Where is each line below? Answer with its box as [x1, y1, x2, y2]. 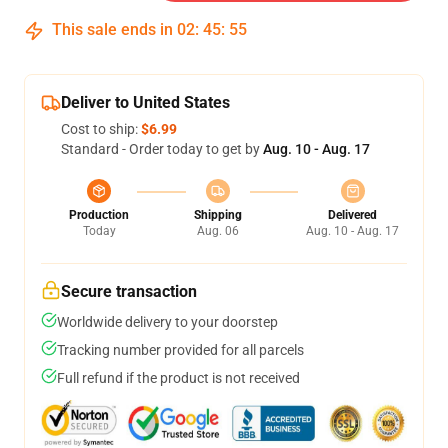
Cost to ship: [61, 121, 141, 137]
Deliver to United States [61, 93, 230, 112]
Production [69, 208, 129, 222]
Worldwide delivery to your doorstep [57, 314, 278, 330]
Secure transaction [61, 282, 197, 301]
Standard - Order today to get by [61, 141, 263, 157]
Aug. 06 [196, 224, 239, 238]
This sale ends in [48, 20, 177, 39]
